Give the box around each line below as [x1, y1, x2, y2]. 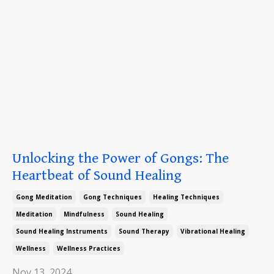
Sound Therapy [119, 227, 169, 236]
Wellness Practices [57, 244, 120, 253]
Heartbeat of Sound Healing [12, 167, 182, 185]
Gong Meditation [16, 193, 72, 202]
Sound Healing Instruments [16, 227, 108, 236]
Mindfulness [64, 210, 105, 219]
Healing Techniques [153, 193, 220, 202]
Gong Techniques [83, 193, 142, 202]
